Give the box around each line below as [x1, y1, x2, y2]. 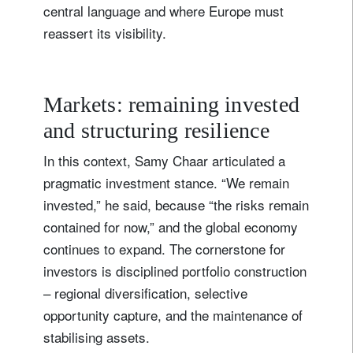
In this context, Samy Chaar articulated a [43, 150, 285, 170]
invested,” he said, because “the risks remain [43, 194, 309, 214]
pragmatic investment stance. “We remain [43, 172, 289, 192]
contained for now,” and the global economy [43, 216, 298, 236]
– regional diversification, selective [43, 282, 247, 303]
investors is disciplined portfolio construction [43, 260, 307, 281]
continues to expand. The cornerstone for [43, 238, 285, 258]
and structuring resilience [43, 117, 269, 143]
